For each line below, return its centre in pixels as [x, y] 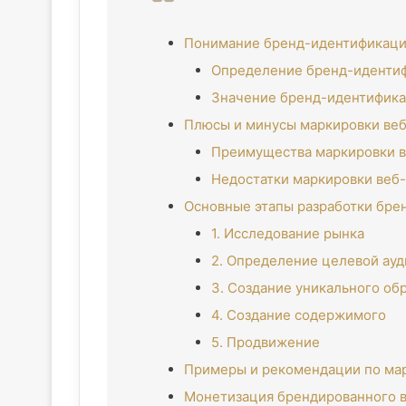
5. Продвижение [266, 342]
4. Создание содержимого [299, 315]
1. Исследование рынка [288, 233]
